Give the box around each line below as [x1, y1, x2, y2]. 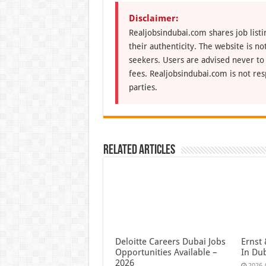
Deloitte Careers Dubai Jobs [115, 236, 226, 248]
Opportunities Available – [115, 247, 217, 258]
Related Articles [103, 143, 175, 157]
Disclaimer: [128, 12, 178, 24]
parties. [128, 82, 157, 92]
